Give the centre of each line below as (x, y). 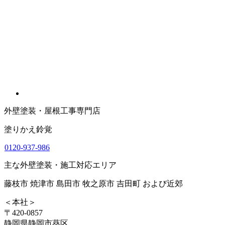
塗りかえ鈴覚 (28, 129)
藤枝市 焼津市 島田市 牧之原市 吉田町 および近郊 (93, 183)
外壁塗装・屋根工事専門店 (52, 110)
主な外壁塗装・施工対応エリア (60, 165)
